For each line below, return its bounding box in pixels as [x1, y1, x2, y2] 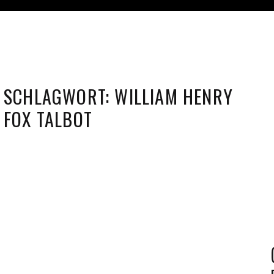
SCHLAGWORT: [3, 83, 115, 110]
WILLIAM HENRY [114, 83, 233, 110]
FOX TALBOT [3, 105, 92, 133]
